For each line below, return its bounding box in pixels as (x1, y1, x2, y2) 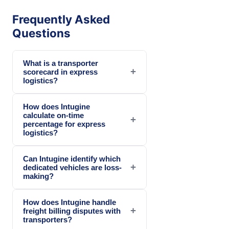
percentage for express (23, 119, 105, 128)
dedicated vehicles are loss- (23, 163, 122, 172)
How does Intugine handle (23, 197, 116, 207)
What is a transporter (23, 58, 98, 67)
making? (23, 171, 54, 180)
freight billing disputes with (23, 206, 121, 215)
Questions (12, 26, 71, 40)
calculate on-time (23, 110, 84, 120)
